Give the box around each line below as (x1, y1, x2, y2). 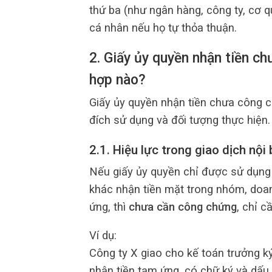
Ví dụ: (89, 229, 117, 242)
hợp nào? (89, 71, 146, 88)
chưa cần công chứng (129, 200, 237, 213)
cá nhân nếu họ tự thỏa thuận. (89, 21, 237, 34)
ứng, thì (89, 200, 129, 213)
